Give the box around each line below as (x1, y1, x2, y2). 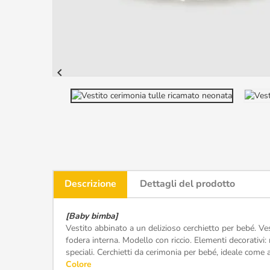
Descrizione (64, 177, 116, 190)
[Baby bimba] (66, 210, 118, 222)
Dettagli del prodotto (140, 177, 236, 190)
